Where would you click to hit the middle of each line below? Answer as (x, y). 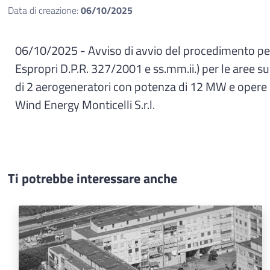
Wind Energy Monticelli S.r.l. (85, 105)
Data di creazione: (44, 11)
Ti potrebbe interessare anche (93, 179)
